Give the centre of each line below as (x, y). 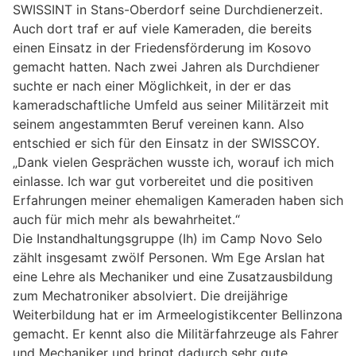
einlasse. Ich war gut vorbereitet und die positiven (163, 181)
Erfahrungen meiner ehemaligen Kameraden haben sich (178, 200)
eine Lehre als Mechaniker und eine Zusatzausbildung (173, 276)
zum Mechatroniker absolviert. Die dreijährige (150, 295)
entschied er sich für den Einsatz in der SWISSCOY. (166, 143)
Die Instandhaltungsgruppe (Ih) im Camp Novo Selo (168, 238)
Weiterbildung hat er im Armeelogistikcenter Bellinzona (178, 314)
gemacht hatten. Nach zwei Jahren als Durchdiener (166, 66)
